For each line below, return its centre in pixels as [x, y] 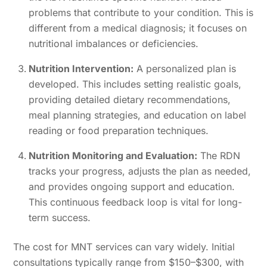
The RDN [219, 156]
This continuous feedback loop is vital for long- [135, 202]
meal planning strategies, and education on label [137, 115]
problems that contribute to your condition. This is [141, 13]
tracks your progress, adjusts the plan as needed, [140, 171]
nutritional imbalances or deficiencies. [114, 44]
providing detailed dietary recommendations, [130, 100]
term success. [60, 218]
